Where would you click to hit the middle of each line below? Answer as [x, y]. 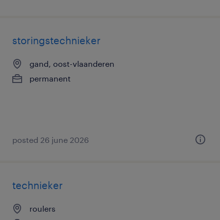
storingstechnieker [56, 40]
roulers [42, 208]
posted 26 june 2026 [51, 140]
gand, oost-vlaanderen [72, 64]
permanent [50, 78]
